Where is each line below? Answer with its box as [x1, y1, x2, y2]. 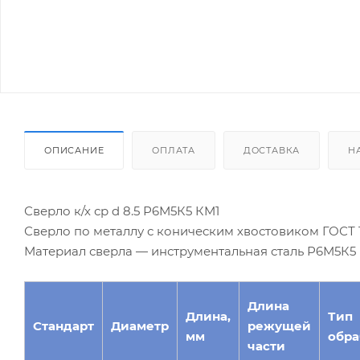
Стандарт [33, 317, 94, 333]
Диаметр [111, 317, 169, 333]
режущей [247, 317, 311, 333]
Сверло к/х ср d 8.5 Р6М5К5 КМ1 [24, 202, 219, 219]
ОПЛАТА [152, 144, 196, 156]
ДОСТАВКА [243, 144, 301, 156]
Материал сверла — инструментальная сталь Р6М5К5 [24, 243, 356, 259]
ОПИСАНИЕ [44, 144, 104, 156]
